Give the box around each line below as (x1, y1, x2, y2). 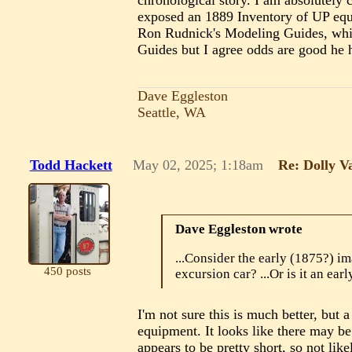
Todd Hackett (29, 157, 112, 174)
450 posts (43, 264, 91, 277)
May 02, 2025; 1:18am (133, 157, 264, 174)
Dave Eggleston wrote (175, 221, 303, 236)
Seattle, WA (137, 104, 207, 121)
